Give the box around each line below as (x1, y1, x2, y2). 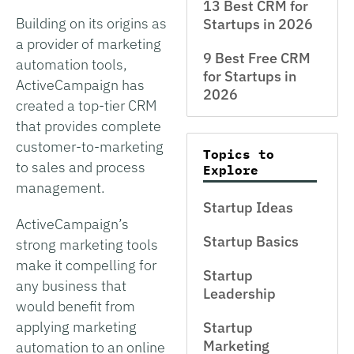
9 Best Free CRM (203, 49, 311, 67)
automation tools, (16, 55, 127, 73)
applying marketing (16, 317, 137, 336)
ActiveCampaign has (16, 75, 145, 94)
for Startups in (203, 67, 296, 85)
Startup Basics (203, 232, 299, 250)
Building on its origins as (16, 13, 167, 32)
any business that (16, 276, 126, 295)
